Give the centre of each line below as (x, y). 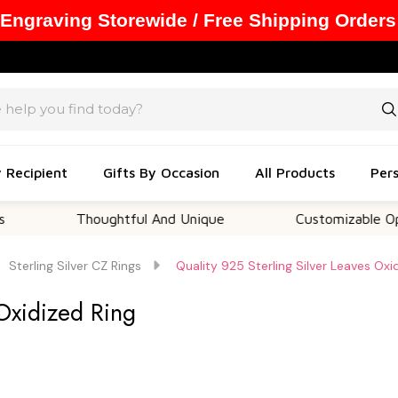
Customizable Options (313, 219)
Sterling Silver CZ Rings (75, 266)
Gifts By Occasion (161, 172)
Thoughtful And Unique (99, 219)
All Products (295, 172)
